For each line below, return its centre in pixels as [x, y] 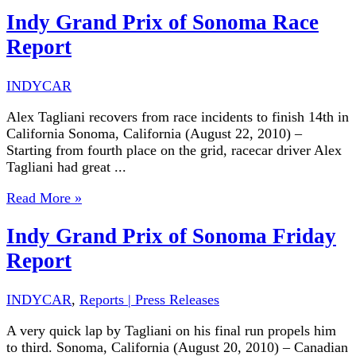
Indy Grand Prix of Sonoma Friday [171, 236]
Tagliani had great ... [66, 166]
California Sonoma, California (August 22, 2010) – [154, 133]
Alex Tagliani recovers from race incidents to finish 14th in [178, 116]
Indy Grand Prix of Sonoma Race [163, 23]
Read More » [44, 197]
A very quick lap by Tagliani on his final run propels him [171, 330]
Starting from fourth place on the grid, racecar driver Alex [174, 150]
